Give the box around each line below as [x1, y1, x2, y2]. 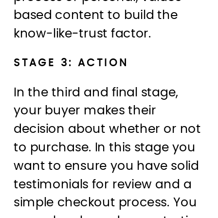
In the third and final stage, [14, 86, 179, 99]
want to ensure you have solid [14, 160, 199, 173]
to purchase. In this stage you [14, 142, 196, 154]
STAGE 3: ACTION [14, 57, 129, 68]
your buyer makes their [14, 105, 156, 117]
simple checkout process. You [14, 197, 197, 209]
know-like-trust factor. [14, 28, 151, 40]
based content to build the [14, 9, 178, 22]
